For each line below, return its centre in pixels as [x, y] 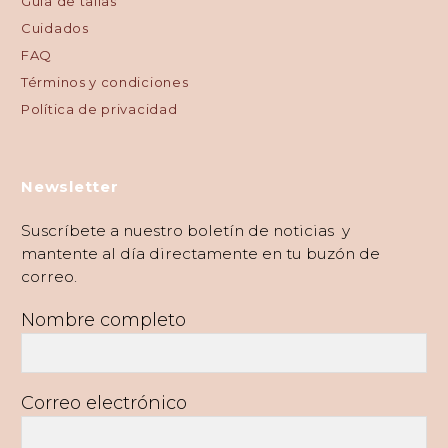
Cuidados [55, 28]
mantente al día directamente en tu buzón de [200, 253]
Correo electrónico [104, 403]
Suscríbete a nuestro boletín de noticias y [185, 230]
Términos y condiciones [105, 82]
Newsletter [70, 186]
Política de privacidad [99, 109]
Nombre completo [103, 320]
